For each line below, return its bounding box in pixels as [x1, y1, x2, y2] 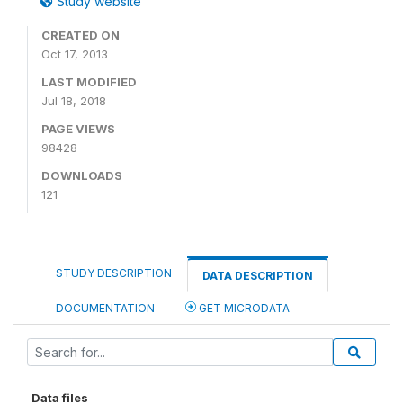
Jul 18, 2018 [41, 94, 106, 108]
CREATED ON [41, 28, 120, 42]
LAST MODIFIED [41, 75, 137, 89]
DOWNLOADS [41, 168, 122, 183]
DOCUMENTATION [56, 301, 155, 315]
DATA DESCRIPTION [202, 269, 313, 282]
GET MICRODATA [196, 301, 290, 315]
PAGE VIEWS [41, 121, 115, 136]
